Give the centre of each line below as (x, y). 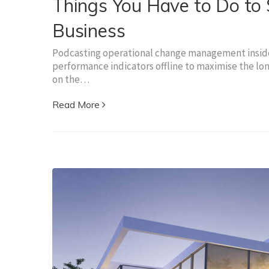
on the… (71, 79)
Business (89, 30)
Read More (76, 104)
